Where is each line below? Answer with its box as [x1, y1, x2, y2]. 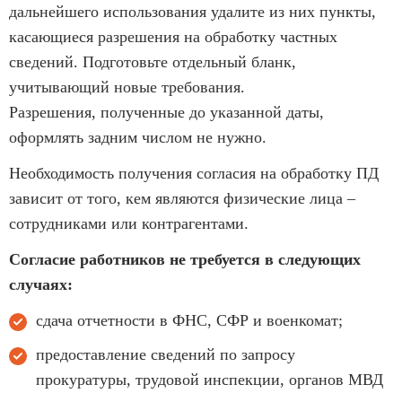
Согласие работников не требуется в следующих [9, 249, 361, 268]
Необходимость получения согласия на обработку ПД [9, 163, 379, 182]
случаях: [9, 275, 73, 293]
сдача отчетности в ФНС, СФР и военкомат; [36, 310, 343, 329]
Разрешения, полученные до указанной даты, [9, 102, 324, 121]
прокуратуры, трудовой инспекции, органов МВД [36, 370, 383, 389]
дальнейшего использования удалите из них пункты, [9, 2, 376, 21]
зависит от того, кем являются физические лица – [9, 188, 355, 207]
